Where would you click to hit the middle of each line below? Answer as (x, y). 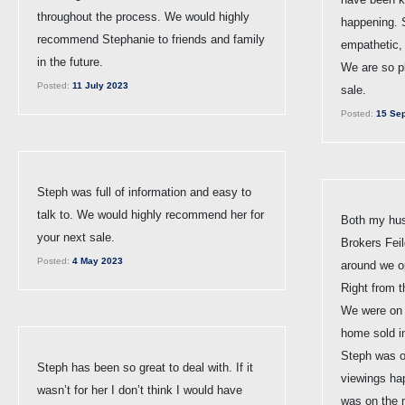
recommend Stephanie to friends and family (151, 39)
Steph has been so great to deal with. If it (145, 367)
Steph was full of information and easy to (144, 192)
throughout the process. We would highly (143, 16)
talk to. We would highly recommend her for (151, 214)
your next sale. (76, 237)
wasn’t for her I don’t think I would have (140, 390)
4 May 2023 (96, 260)
